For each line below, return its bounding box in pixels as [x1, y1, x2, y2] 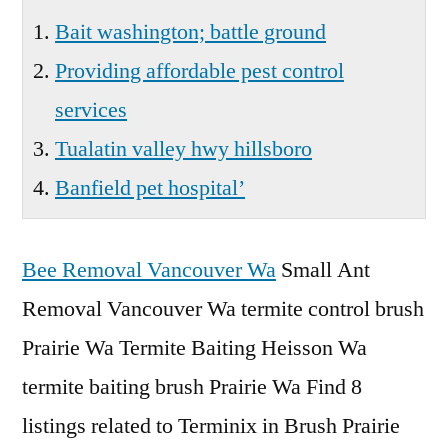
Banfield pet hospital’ [55, 174, 245, 202]
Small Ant [276, 256, 370, 284]
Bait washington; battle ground [55, 18, 326, 46]
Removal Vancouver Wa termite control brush [22, 295, 424, 323]
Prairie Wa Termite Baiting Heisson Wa [22, 334, 367, 362]
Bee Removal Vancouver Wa [22, 256, 276, 284]
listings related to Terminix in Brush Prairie [22, 412, 400, 440]
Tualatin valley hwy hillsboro [55, 135, 312, 163]
